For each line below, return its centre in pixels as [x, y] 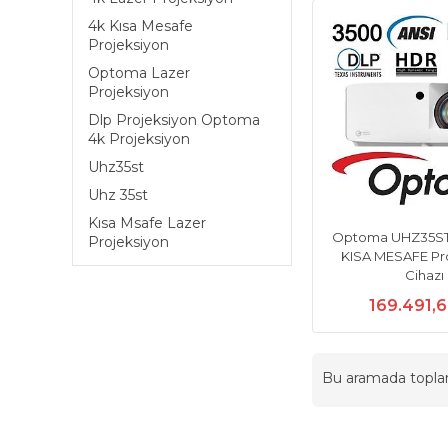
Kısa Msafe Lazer [147, 223]
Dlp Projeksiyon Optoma [174, 120]
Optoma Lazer [139, 73]
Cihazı [424, 274]
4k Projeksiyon [139, 139]
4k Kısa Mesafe [140, 26]
